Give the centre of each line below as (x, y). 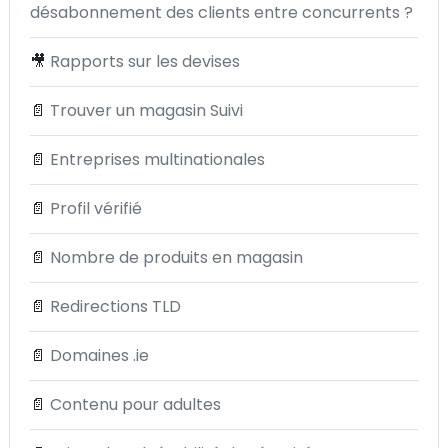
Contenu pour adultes (135, 404)
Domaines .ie (99, 355)
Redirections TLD (115, 306)
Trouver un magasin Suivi (146, 110)
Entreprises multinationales (157, 159)
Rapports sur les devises (145, 61)
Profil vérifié (96, 208)
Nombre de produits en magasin (176, 257)
